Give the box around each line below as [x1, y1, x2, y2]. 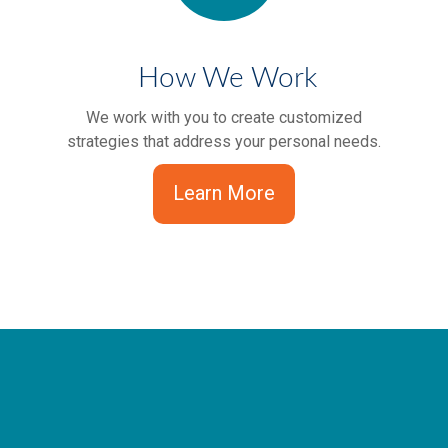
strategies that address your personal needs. [66, 132, 381, 151]
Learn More [172, 181, 275, 205]
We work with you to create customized [85, 108, 362, 127]
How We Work [130, 64, 318, 92]
